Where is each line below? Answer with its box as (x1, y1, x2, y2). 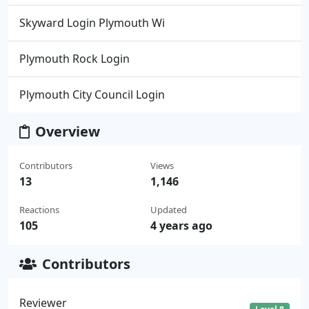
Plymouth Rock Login (19, 50, 130, 66)
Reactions (19, 203, 59, 216)
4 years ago (150, 217, 212, 233)
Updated (150, 203, 187, 216)
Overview (35, 121, 100, 141)
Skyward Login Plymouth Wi (19, 14, 165, 30)
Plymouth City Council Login (19, 86, 165, 102)
